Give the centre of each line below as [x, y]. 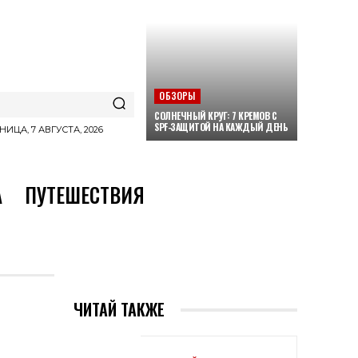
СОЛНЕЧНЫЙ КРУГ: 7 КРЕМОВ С [216, 115]
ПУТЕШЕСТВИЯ [85, 195]
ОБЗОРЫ [177, 95]
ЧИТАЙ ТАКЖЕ [119, 310]
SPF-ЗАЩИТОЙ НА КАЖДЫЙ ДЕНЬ [221, 127]
